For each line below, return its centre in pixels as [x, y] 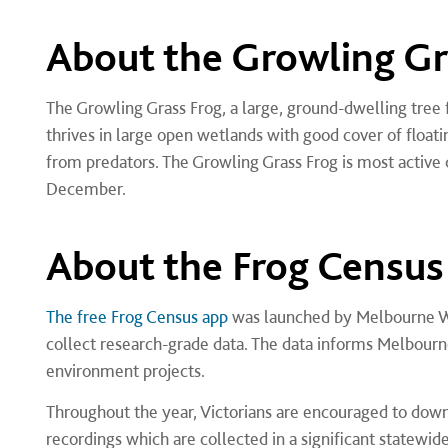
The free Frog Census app [136, 316]
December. [85, 188]
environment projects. [125, 370]
